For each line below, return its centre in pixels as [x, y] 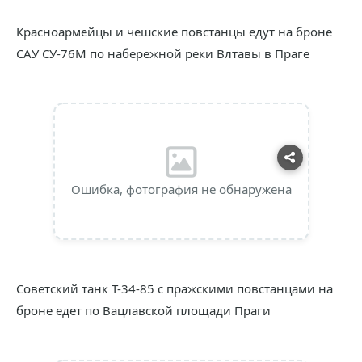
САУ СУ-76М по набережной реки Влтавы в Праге [163, 53]
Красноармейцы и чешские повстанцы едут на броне [174, 32]
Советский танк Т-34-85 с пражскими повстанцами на [175, 288]
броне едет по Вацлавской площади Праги [143, 310]
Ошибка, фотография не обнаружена [181, 189]
